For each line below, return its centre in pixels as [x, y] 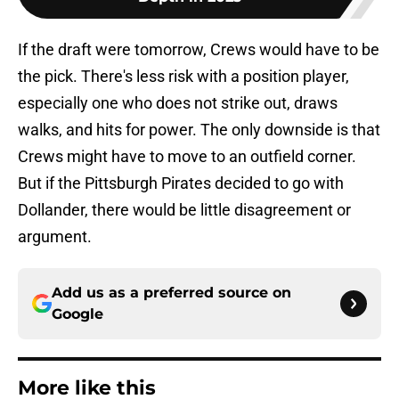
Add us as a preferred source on [171, 293]
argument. [55, 237]
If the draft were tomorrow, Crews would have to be [199, 50]
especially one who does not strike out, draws [178, 103]
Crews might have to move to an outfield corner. [187, 157]
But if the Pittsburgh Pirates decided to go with [181, 183]
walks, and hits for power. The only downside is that [199, 130]
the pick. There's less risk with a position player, [183, 77]
